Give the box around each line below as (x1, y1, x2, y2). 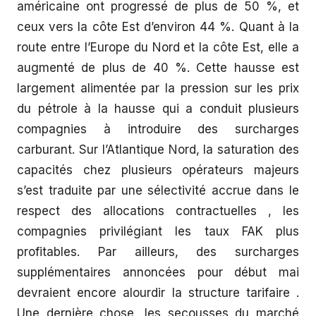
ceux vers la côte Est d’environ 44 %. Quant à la (17, 20, 299, 34)
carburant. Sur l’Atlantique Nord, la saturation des (17, 142, 299, 157)
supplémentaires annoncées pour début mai (17, 265, 299, 279)
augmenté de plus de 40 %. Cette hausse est (17, 61, 299, 75)
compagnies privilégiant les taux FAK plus (17, 224, 299, 238)
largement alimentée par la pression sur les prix (17, 81, 299, 95)
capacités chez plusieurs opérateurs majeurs (17, 163, 299, 177)
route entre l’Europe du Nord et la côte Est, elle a (17, 40, 299, 54)
